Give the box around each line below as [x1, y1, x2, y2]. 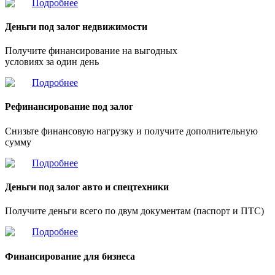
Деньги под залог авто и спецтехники [5, 182, 169, 193]
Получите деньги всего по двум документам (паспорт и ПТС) [5, 206, 264, 217]
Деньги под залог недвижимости [5, 21, 147, 32]
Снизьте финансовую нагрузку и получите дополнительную [5, 125, 258, 136]
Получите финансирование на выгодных [5, 45, 177, 56]
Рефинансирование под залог [5, 101, 133, 112]
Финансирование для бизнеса [5, 250, 135, 261]
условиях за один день [5, 56, 99, 68]
